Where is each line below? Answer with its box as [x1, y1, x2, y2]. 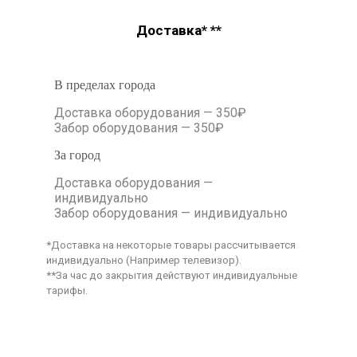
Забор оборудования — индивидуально [54, 206, 288, 222]
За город [54, 148, 100, 163]
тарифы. [46, 284, 88, 297]
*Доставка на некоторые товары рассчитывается [46, 239, 296, 252]
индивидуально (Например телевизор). [46, 254, 241, 267]
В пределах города [54, 78, 155, 92]
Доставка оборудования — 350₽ [54, 105, 246, 121]
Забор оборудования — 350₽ [54, 120, 224, 136]
